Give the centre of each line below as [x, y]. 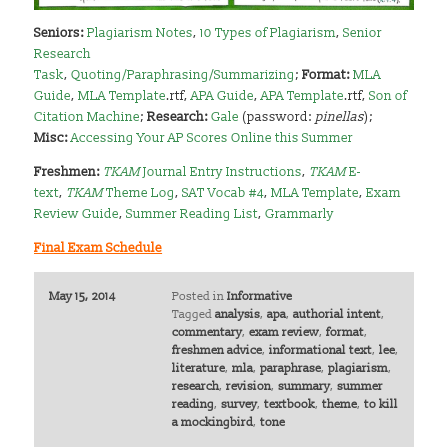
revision [248, 386]
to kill [380, 404]
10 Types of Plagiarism [268, 33]
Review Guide [77, 214]
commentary [206, 332]
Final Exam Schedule [98, 248]
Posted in [197, 296]
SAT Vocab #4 [223, 193]
